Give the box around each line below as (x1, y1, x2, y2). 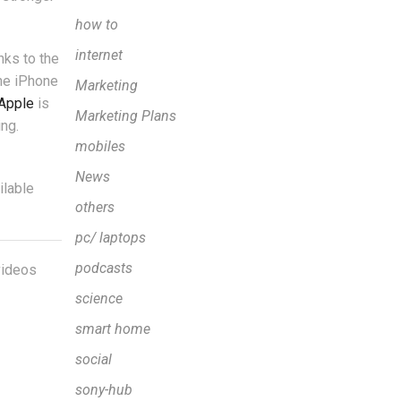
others (74, 199, 115, 217)
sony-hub (74, 381, 132, 399)
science (74, 290, 123, 308)
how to (74, 16, 118, 34)
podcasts (74, 260, 132, 277)
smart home (74, 320, 150, 338)
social (74, 351, 112, 369)
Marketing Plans (74, 107, 176, 125)
